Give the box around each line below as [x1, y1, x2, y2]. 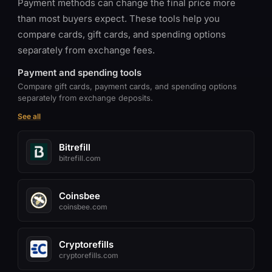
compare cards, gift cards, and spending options [18, 29, 226, 40]
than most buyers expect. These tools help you [18, 13, 220, 24]
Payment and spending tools [18, 67, 141, 78]
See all [18, 112, 41, 121]
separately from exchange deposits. [18, 93, 153, 103]
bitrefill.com [59, 153, 101, 163]
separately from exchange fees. [18, 44, 155, 56]
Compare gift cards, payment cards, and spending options [18, 81, 237, 91]
